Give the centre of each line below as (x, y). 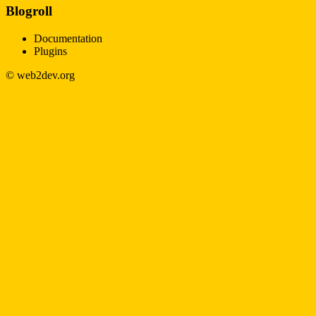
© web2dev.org (40, 75)
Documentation (68, 38)
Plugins (50, 51)
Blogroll (29, 11)
